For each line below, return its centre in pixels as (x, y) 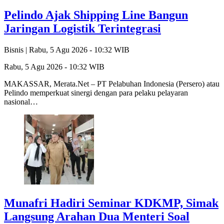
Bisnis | (16, 50)
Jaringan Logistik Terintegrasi (82, 29)
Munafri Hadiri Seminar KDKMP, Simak (111, 203)
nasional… (21, 102)
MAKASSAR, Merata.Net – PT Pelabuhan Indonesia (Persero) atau (112, 84)
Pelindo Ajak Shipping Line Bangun (96, 15)
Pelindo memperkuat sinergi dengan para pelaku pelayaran (96, 93)
